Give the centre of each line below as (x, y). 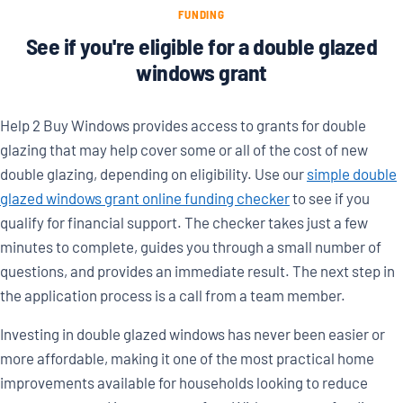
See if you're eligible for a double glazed (201, 46)
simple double (352, 174)
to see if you (330, 198)
